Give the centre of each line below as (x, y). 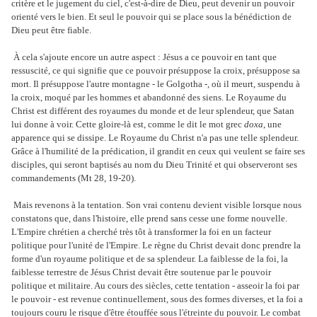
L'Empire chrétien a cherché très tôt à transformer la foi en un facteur (141, 231)
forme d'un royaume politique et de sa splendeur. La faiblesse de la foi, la (150, 258)
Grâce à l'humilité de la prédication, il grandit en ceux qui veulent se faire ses (158, 151)
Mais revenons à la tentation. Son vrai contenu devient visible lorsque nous (157, 204)
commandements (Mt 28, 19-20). (74, 178)
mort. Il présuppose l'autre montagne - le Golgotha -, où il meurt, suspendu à (156, 83)
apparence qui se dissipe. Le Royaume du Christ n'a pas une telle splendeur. (155, 137)
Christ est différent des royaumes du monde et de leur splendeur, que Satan (153, 110)
